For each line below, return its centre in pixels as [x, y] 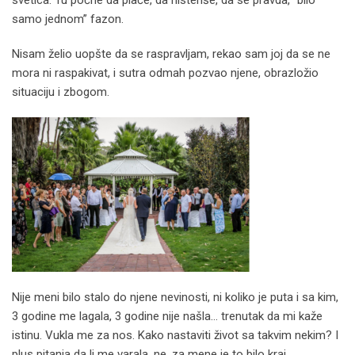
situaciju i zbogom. [61, 92]
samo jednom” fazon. [68, 19]
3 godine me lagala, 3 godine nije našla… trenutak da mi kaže [167, 316]
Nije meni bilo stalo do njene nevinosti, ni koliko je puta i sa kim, [175, 297]
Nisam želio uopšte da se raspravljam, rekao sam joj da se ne [171, 53]
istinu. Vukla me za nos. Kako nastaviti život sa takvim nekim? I [175, 335]
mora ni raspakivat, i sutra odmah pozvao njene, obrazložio [165, 73]
